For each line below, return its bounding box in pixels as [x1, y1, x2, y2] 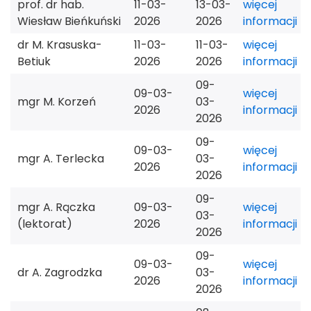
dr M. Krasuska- [17, 37, 102, 53]
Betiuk [17, 53, 51, 70]
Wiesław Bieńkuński [17, 13, 121, 30]
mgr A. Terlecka [17, 151, 104, 167]
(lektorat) [17, 216, 72, 233]
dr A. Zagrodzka [17, 264, 102, 281]
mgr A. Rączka [17, 199, 95, 216]
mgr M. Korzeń [17, 94, 96, 110]
